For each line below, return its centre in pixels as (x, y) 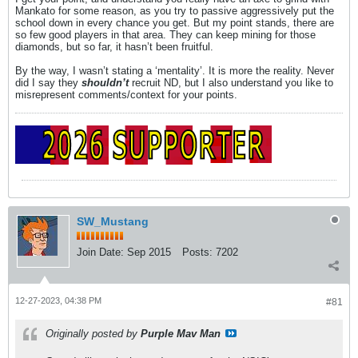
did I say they (48, 82)
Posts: (197, 252)
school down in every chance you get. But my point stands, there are (175, 22)
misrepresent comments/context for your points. (126, 94)
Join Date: (100, 252)
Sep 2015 (149, 252)
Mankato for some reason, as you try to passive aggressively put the (175, 10)
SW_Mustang (113, 221)
